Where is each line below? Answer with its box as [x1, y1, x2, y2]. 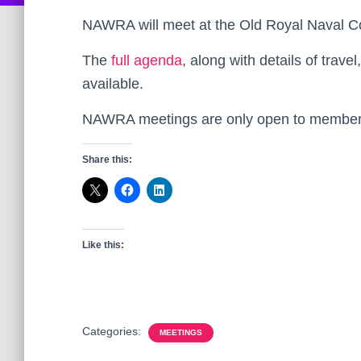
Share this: [82, 154, 132, 165]
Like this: [82, 239, 124, 251]
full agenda [111, 52, 182, 68]
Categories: [82, 325, 144, 338]
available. [82, 76, 143, 92]
